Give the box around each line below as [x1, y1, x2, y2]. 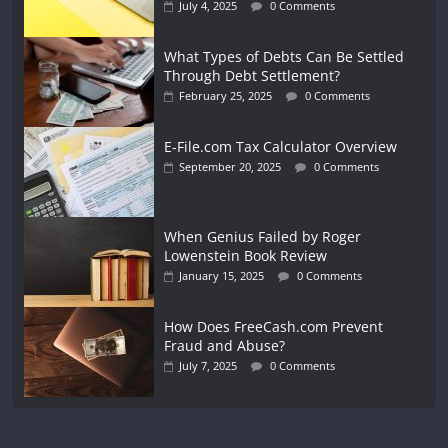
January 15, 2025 [179, 267, 265, 283]
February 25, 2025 [179, 87, 273, 103]
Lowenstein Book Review [164, 245, 328, 265]
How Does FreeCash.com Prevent [164, 316, 384, 336]
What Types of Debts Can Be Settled [164, 46, 405, 66]
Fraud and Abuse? [164, 335, 286, 355]
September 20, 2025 [179, 158, 282, 174]
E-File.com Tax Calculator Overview [164, 136, 398, 156]
